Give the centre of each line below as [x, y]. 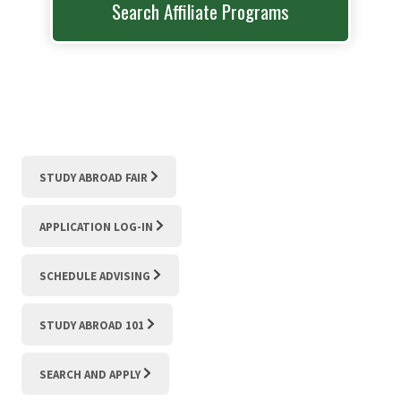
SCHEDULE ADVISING [95, 276]
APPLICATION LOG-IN [96, 226]
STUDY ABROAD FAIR [94, 177]
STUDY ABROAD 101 [92, 325]
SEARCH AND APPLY [90, 374]
